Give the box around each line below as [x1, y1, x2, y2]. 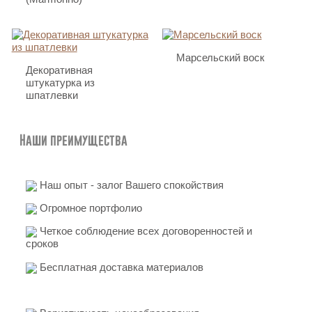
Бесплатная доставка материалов [36, 260, 203, 273]
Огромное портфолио [36, 201, 142, 214]
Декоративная [25, 64, 93, 77]
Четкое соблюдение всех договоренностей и [36, 225, 252, 237]
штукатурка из [25, 77, 95, 89]
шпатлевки [25, 89, 78, 102]
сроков [25, 237, 58, 250]
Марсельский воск [175, 52, 265, 64]
